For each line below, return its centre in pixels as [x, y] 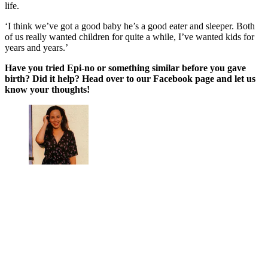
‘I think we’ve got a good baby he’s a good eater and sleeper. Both [130, 26]
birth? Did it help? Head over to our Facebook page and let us [130, 78]
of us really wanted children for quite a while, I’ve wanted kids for [130, 36]
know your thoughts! [47, 89]
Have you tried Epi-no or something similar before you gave [125, 68]
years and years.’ [36, 47]
